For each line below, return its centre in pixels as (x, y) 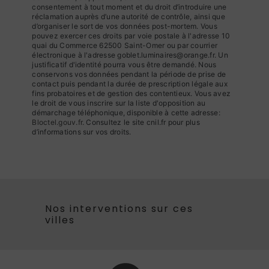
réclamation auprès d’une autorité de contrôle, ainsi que (128, 16)
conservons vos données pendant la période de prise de (129, 74)
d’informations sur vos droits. (82, 131)
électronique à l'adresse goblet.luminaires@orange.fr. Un (130, 55)
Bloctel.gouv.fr (57, 122)
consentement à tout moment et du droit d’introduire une (129, 7)
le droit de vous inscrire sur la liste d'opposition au (119, 103)
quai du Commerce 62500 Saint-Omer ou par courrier (125, 45)
